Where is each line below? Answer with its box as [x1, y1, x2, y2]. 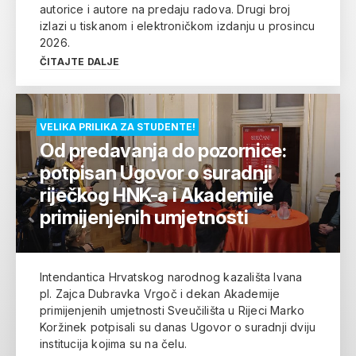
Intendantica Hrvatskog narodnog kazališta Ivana [40, 269, 303, 284]
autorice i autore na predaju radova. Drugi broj [40, 2, 291, 16]
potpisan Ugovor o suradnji [40, 161, 273, 184]
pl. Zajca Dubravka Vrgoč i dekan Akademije [40, 286, 281, 300]
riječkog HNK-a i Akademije [40, 183, 273, 207]
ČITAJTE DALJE [40, 55, 120, 68]
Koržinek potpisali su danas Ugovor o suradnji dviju [40, 319, 316, 334]
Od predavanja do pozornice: [40, 138, 287, 162]
